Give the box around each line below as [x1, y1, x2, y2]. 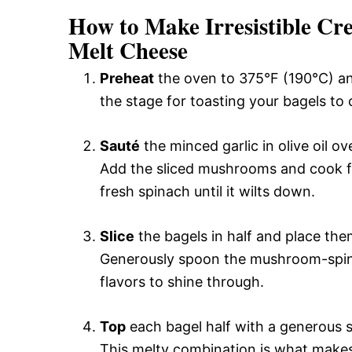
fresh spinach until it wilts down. [100, 183, 315, 200]
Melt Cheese [68, 34, 188, 67]
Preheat [100, 70, 154, 86]
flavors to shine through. [100, 273, 264, 290]
